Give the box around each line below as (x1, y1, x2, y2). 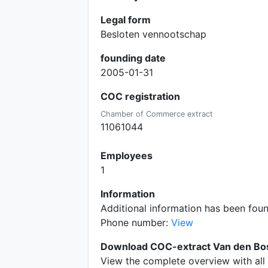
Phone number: (100, 217, 171, 229)
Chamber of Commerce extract (100, 109, 213, 118)
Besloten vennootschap (100, 28, 206, 40)
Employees (100, 150, 153, 162)
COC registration (100, 90, 180, 102)
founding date (100, 52, 166, 64)
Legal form (100, 14, 151, 26)
